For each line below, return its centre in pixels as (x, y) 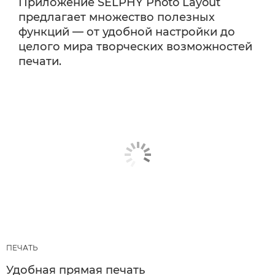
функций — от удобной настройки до (127, 32)
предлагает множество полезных (117, 17)
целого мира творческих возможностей (135, 47)
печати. (40, 61)
